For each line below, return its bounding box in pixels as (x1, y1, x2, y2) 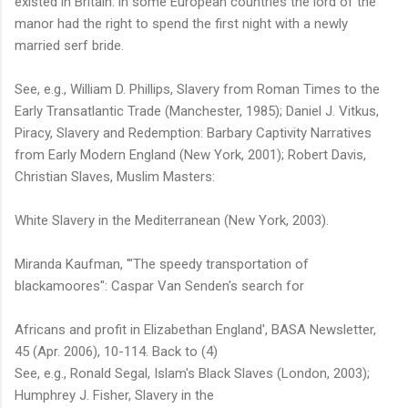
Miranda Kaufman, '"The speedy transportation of (15, 255, 309, 272)
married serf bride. (15, 36, 124, 54)
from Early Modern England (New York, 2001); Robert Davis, (15, 146, 366, 163)
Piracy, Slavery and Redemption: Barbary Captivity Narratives (15, 124, 372, 141)
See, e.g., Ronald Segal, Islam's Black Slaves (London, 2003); (15, 364, 370, 382)
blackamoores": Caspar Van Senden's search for (15, 277, 304, 294)
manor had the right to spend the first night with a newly (15, 15, 348, 32)
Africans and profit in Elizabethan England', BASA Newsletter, (15, 321, 376, 338)
